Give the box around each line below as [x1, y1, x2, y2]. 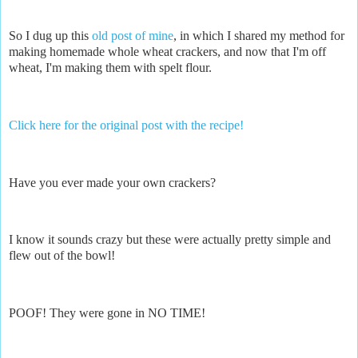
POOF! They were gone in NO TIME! [9, 306, 205, 320]
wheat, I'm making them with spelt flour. [9, 61, 212, 75]
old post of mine [92, 29, 173, 43]
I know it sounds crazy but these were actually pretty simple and [9, 233, 331, 247]
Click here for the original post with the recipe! [9, 118, 244, 133]
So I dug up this [9, 29, 92, 43]
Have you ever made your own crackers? [9, 175, 219, 189]
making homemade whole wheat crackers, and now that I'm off [9, 45, 326, 59]
